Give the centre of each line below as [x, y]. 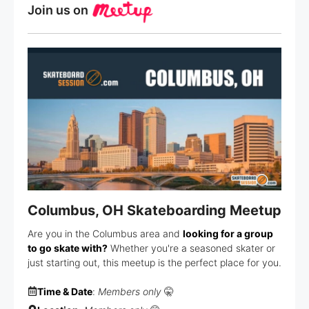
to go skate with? [68, 248]
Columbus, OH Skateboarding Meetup [154, 210]
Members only [130, 291]
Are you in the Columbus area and [105, 233]
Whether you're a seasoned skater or [191, 248]
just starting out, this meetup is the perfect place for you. [154, 262]
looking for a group [228, 233]
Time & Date [65, 291]
